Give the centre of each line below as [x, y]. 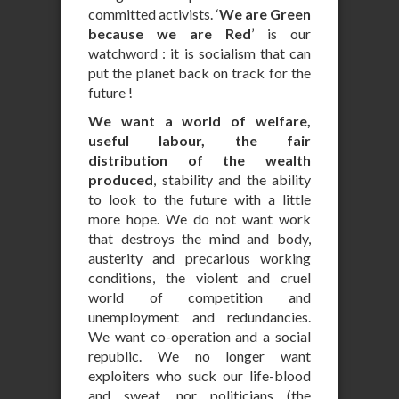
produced [121, 179]
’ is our [281, 33]
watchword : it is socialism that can [199, 53]
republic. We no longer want [199, 356]
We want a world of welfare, [199, 121]
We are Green [265, 14]
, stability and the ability [232, 179]
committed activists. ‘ [154, 14]
